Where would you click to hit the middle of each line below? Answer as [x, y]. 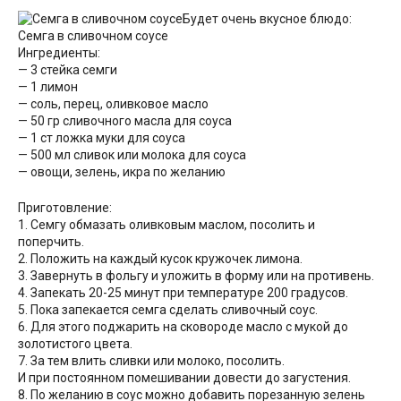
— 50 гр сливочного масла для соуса [125, 120]
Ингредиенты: [59, 52]
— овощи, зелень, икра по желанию [122, 171]
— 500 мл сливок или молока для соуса [132, 154]
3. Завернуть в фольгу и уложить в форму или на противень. [196, 275]
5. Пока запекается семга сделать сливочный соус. [168, 309]
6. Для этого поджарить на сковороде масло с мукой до [183, 326]
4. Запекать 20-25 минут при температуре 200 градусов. [183, 292]
